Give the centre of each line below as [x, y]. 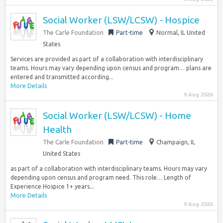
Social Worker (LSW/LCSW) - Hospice [121, 20]
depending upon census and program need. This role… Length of [101, 177]
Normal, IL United [181, 33]
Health [57, 129]
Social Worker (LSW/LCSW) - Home [117, 115]
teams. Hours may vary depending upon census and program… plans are [111, 68]
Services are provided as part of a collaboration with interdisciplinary [107, 59]
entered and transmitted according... [62, 77]
